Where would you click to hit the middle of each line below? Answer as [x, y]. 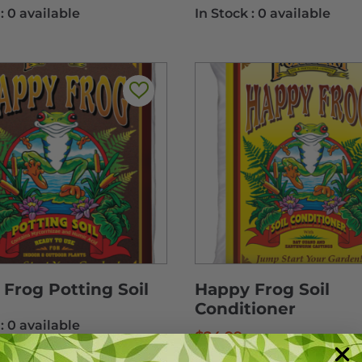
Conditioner [245, 309]
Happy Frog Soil [262, 290]
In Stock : [226, 13]
